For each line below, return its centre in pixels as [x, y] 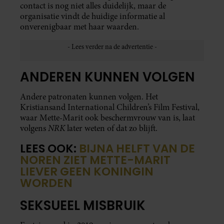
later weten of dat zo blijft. [112, 128]
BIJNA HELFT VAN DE [137, 149]
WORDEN [46, 183]
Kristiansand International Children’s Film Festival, [110, 107]
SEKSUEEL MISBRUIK [83, 205]
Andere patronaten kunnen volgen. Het [89, 97]
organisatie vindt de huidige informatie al [92, 16]
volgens [34, 128]
